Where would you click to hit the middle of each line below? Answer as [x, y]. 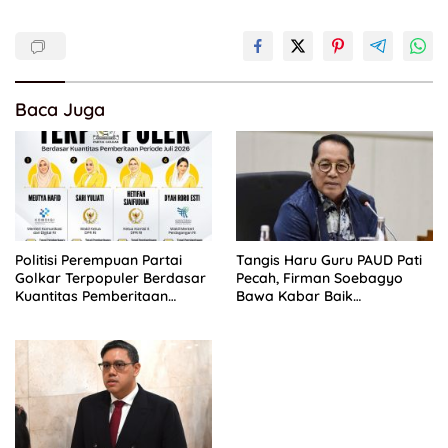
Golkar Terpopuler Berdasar [110, 278]
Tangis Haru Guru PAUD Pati [329, 260]
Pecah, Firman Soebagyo [319, 278]
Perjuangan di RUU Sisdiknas [332, 314]
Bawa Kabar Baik [294, 296]
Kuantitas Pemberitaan [91, 296]
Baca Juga [60, 109]
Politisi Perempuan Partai [98, 260]
